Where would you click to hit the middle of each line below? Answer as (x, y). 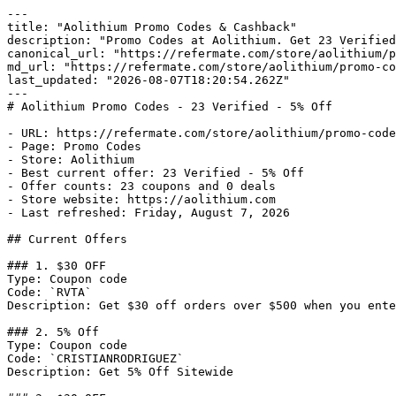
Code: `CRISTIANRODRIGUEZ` (95, 358)
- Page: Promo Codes (74, 146)
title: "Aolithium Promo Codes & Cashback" (152, 27)
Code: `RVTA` (49, 292)
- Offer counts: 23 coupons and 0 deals (141, 186)
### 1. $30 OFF (57, 266)
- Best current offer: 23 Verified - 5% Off (156, 173)
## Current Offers (67, 239)
